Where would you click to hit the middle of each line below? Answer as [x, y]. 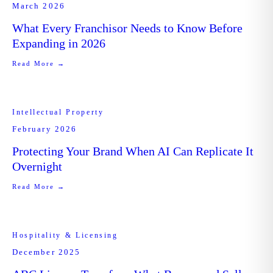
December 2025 [47, 252]
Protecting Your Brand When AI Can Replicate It [133, 151]
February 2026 [45, 129]
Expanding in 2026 [59, 43]
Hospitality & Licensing [65, 235]
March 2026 [39, 6]
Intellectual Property [58, 112]
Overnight [37, 166]
